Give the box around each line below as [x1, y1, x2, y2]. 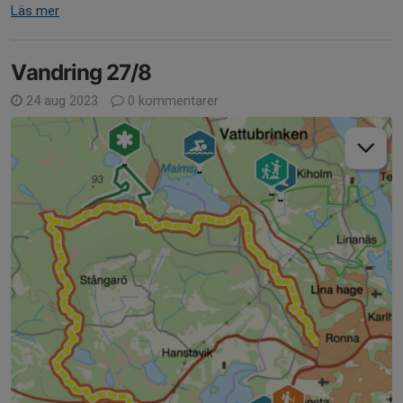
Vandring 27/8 [11, 58, 151, 85]
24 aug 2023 [22, 92, 102, 109]
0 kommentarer [124, 92, 219, 109]
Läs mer [11, 2, 59, 19]
